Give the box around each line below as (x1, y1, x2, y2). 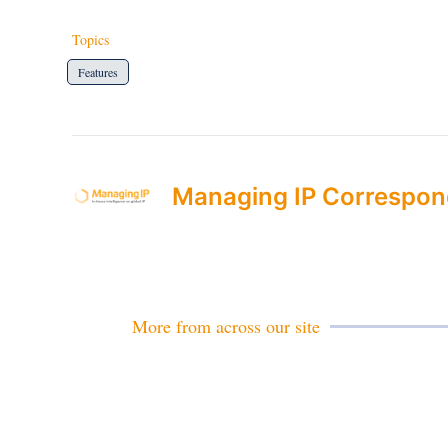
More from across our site (132, 314, 320, 338)
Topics (72, 30, 109, 49)
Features (78, 64, 118, 80)
